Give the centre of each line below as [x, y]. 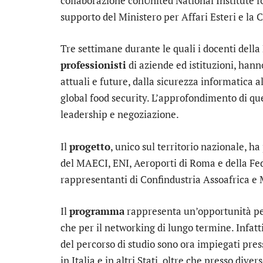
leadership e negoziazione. [120, 114]
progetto [90, 146]
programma [97, 211]
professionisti [93, 65]
